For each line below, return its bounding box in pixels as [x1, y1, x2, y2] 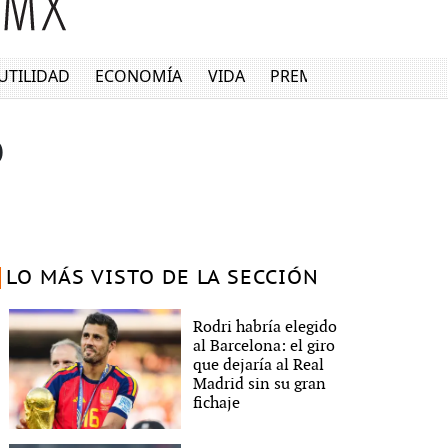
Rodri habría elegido [193, 317, 338, 337]
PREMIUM [270, 65, 347, 88]
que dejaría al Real [193, 355, 325, 375]
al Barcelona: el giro [193, 336, 336, 356]
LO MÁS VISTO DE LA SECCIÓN [5, 267, 319, 289]
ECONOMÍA [95, 65, 183, 88]
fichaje [193, 393, 241, 413]
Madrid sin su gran [193, 374, 327, 394]
